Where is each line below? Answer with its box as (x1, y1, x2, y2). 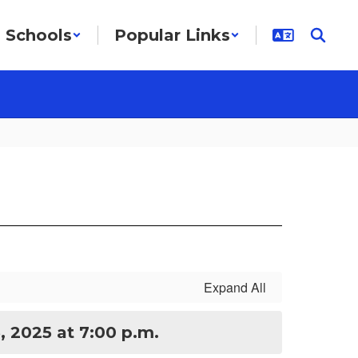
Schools (6, 26, 72, 45)
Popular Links (114, 26, 230, 45)
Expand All (204, 278, 266, 296)
